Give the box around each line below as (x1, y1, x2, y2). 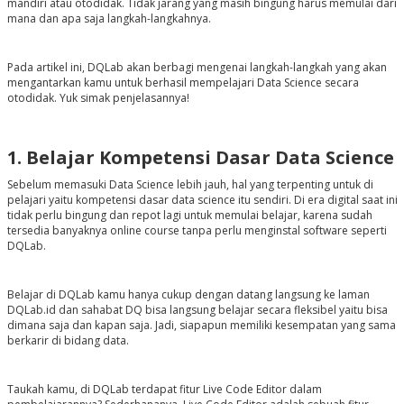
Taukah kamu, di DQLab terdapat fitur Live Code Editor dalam (6, 381, 322, 398)
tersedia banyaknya (6, 223, 110, 239)
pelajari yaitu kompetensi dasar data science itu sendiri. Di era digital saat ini (6, 192, 398, 208)
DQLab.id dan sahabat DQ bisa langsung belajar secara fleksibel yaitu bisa (6, 302, 388, 318)
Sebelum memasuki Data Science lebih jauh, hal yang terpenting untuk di (6, 177, 373, 193)
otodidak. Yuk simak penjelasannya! (6, 90, 189, 106)
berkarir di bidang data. (6, 333, 129, 349)
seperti (347, 223, 387, 239)
